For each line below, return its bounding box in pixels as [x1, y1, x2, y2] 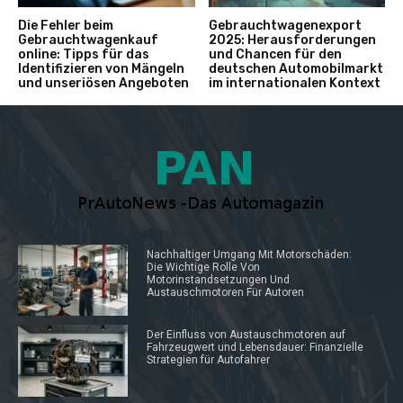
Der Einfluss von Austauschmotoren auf [146, 328, 345, 342]
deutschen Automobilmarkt [208, 60, 383, 76]
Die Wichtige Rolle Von [146, 260, 260, 273]
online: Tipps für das [18, 46, 149, 62]
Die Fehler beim [18, 17, 113, 33]
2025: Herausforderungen [208, 31, 376, 48]
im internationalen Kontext [208, 75, 381, 91]
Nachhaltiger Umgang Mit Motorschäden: [146, 247, 352, 261]
